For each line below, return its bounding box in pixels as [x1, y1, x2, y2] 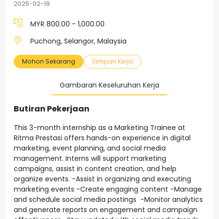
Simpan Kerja [92, 57, 133, 66]
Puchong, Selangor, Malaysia [30, 36, 127, 46]
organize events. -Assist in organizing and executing [14, 174, 191, 184]
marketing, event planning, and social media [14, 143, 166, 153]
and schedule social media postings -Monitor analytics [14, 195, 203, 204]
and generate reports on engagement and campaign [14, 205, 197, 215]
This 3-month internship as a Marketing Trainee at [14, 123, 185, 132]
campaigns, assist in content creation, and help [14, 164, 176, 174]
